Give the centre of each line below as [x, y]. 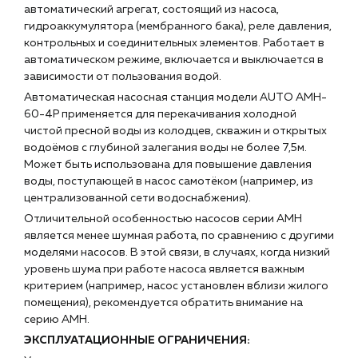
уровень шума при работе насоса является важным [164, 269]
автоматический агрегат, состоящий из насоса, [151, 10]
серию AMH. [57, 320]
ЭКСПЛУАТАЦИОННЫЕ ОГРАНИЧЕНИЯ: [137, 340]
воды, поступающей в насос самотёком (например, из [169, 181]
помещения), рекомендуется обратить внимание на [163, 303]
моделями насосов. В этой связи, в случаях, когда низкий [177, 253]
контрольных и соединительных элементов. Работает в [174, 43]
